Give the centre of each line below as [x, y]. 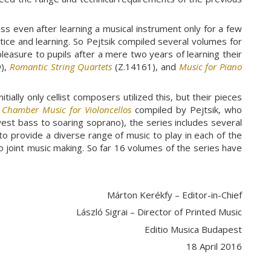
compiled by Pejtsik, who [188, 109]
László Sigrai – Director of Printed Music [159, 212]
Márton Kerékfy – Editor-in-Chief [175, 194]
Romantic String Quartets [61, 67]
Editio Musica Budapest [193, 229]
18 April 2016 [214, 247]
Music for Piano [211, 67]
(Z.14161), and [145, 67]
